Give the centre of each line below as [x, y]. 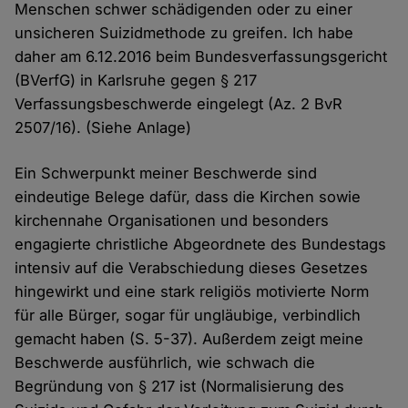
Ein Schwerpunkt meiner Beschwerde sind [166, 173]
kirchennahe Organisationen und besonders [172, 220]
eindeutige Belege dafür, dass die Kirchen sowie [188, 196]
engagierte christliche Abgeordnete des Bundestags [201, 244]
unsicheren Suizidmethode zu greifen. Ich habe [184, 32]
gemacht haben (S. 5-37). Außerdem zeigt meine [189, 338]
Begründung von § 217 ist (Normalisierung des [180, 386]
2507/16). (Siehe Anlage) [103, 127]
